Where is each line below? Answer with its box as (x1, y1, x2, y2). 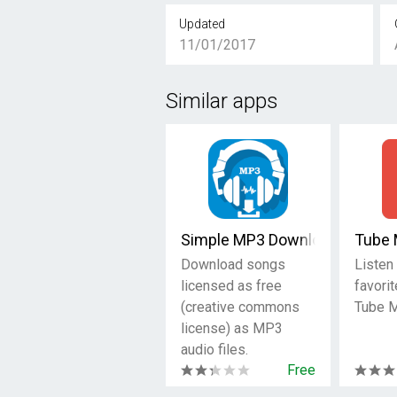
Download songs (181, 256, 286, 273)
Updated (179, 17, 226, 31)
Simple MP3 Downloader (181, 230, 353, 249)
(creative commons (181, 299, 300, 315)
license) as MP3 (181, 320, 284, 337)
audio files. (181, 341, 249, 358)
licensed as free (181, 277, 283, 294)
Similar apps (166, 89, 278, 113)
